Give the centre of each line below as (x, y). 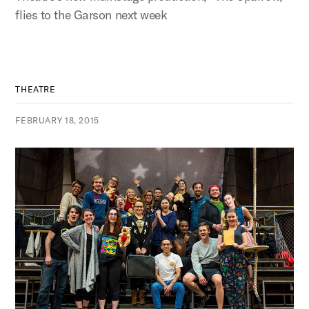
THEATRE (36, 89)
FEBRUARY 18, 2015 (57, 120)
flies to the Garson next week (91, 15)
